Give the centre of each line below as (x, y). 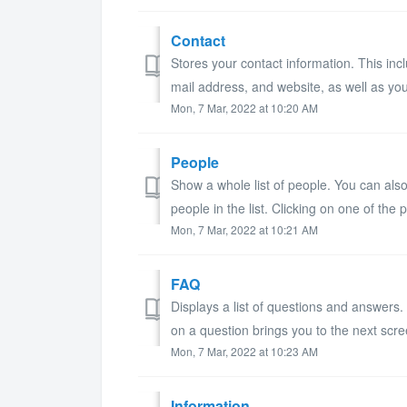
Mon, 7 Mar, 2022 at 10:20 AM (244, 107)
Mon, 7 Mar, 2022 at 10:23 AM (244, 351)
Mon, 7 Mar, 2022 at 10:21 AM (244, 229)
